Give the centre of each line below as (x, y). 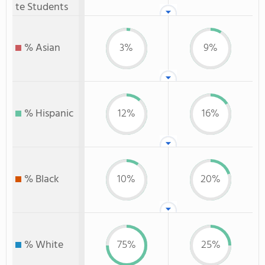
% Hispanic (49, 114)
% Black (42, 180)
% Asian (42, 48)
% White (44, 245)
